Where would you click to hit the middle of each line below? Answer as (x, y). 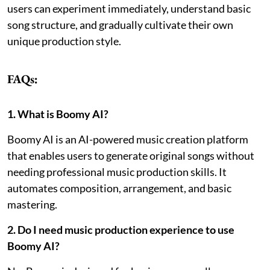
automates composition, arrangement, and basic (119, 188)
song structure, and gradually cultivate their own (120, 24)
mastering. (32, 204)
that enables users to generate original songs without (131, 155)
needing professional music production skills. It (117, 171)
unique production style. (64, 41)
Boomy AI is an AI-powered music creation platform (128, 139)
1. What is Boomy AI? (58, 114)
